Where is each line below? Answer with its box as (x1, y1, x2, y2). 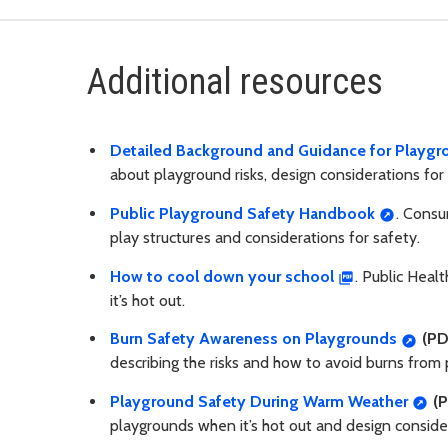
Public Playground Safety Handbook (110, 203, 375, 223)
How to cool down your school (110, 266, 334, 286)
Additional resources (87, 61, 383, 104)
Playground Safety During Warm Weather (110, 392, 408, 412)
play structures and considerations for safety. (110, 227, 420, 247)
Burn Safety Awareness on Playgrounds (110, 329, 397, 349)
